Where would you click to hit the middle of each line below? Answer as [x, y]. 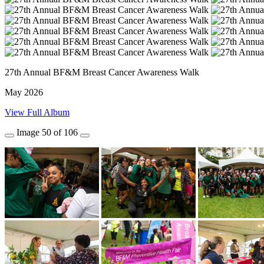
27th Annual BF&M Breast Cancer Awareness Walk [102, 72]
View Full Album [37, 112]
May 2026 [24, 92]
